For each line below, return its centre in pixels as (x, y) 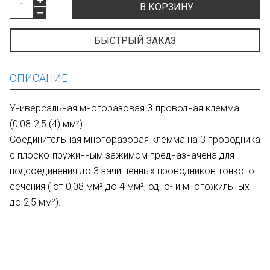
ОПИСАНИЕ (39, 78)
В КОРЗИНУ (166, 7)
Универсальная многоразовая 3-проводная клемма (124, 108)
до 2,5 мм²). (35, 202)
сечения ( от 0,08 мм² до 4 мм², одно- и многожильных (130, 187)
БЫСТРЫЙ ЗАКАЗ (135, 41)
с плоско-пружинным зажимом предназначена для (122, 155)
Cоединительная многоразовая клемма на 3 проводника (135, 140)
